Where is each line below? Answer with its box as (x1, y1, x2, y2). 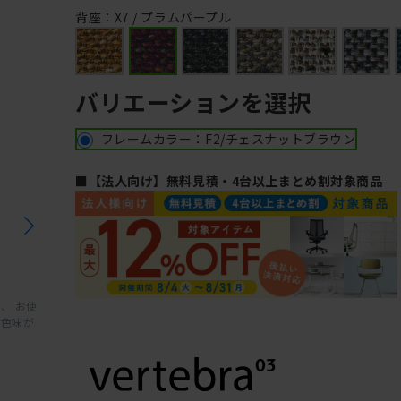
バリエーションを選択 (75, 85, 312, 118)
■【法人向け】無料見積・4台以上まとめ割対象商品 (75, 172, 383, 191)
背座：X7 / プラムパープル (75, 8, 232, 26)
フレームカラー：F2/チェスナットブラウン (100, 130, 356, 148)
